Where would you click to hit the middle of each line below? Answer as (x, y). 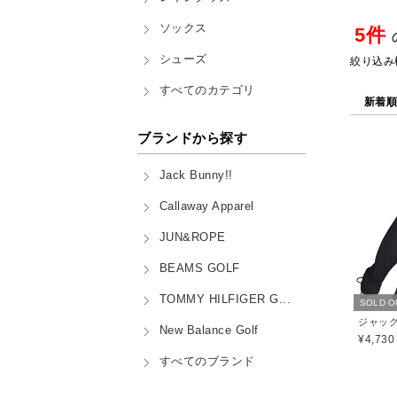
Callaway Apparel (206, 207)
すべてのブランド (207, 362)
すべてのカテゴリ (207, 91)
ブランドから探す (192, 138)
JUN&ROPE (192, 238)
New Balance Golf (209, 331)
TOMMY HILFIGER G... (225, 300)
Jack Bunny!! (196, 176)
